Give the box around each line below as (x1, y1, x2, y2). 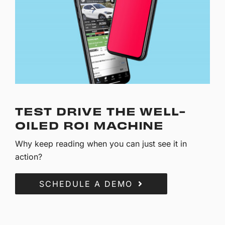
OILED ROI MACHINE (15, 118, 164, 133)
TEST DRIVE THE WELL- (15, 104, 186, 119)
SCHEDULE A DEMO (39, 179, 133, 189)
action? (15, 152, 43, 162)
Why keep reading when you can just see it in (15, 139, 187, 149)
